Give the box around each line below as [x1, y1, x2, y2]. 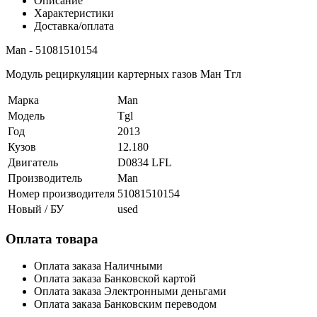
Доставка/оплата [34, 19, 114, 32]
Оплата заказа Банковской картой [34, 272, 196, 285]
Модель [8, 109, 45, 122]
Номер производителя [8, 187, 115, 200]
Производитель [8, 171, 82, 184]
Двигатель [8, 156, 58, 168]
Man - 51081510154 [6, 43, 98, 56]
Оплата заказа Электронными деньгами [34, 285, 226, 298]
